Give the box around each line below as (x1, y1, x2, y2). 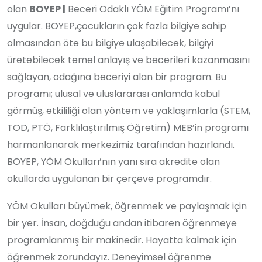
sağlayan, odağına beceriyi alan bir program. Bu (7, 70, 226, 84)
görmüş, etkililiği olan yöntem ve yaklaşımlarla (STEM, (7, 104, 250, 118)
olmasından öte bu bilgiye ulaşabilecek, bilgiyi (7, 36, 213, 50)
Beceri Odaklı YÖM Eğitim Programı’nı (65, 2, 239, 16)
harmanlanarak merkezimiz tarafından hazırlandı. (7, 137, 235, 151)
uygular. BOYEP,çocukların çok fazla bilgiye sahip (7, 19, 226, 33)
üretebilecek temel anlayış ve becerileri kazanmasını (7, 53, 250, 67)
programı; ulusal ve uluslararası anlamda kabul (7, 87, 220, 101)
